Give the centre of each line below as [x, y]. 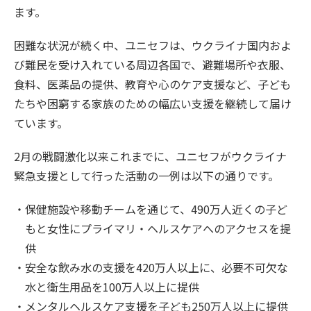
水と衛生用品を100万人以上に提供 [112, 286]
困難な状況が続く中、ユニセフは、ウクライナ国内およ [153, 45]
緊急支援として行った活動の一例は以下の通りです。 [146, 175]
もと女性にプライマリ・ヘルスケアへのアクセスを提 [158, 228]
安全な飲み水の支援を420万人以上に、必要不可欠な [157, 267]
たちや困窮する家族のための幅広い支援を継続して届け [153, 103]
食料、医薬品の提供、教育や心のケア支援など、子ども [152, 84]
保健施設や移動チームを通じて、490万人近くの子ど [156, 209]
